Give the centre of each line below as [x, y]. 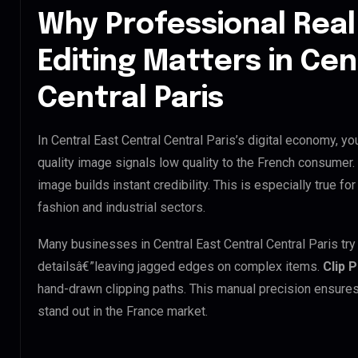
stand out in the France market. [123, 311]
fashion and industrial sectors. [121, 207]
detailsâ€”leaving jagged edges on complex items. [180, 266]
